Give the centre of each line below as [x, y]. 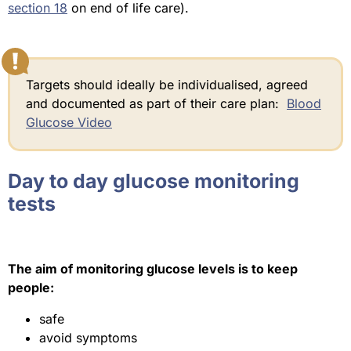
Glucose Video [69, 123]
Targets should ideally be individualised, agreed [167, 85]
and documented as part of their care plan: [156, 104]
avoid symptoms [88, 338]
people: [31, 288]
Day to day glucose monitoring [154, 181]
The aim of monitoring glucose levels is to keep [153, 269]
